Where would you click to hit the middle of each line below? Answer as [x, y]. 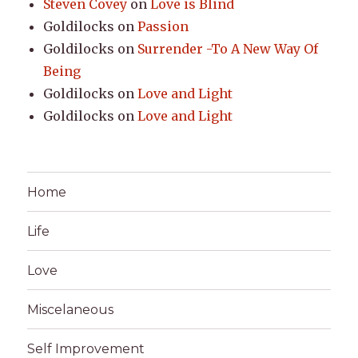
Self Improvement [86, 348]
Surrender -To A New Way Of [228, 49]
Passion [163, 27]
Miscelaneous [71, 309]
